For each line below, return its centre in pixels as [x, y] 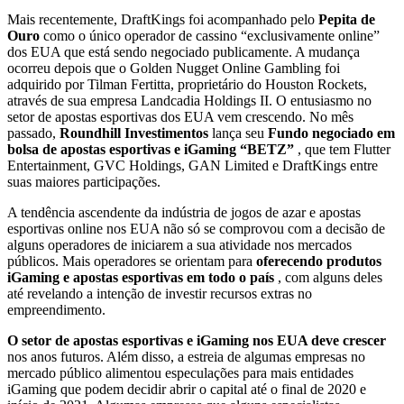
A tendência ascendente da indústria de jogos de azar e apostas [184, 212]
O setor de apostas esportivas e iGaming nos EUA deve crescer [197, 340]
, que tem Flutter [344, 149]
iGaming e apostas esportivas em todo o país [142, 277]
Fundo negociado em [331, 133]
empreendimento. [56, 309]
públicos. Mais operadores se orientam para [132, 261]
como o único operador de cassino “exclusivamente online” [211, 35]
